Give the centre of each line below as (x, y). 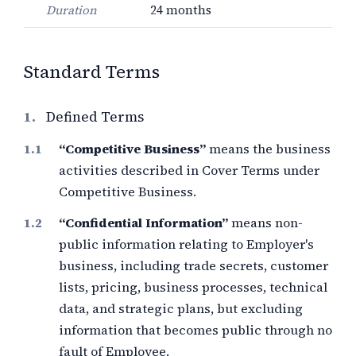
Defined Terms (95, 117)
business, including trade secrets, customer (193, 265)
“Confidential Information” (143, 222)
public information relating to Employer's (186, 244)
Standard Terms (92, 72)
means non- (265, 222)
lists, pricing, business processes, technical (193, 287)
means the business (268, 149)
